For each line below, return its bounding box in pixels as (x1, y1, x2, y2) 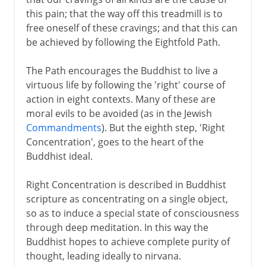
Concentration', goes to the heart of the (26, 135, 204, 148)
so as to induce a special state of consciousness (26, 206, 239, 220)
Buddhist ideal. (26, 149, 93, 163)
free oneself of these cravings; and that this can (26, 21, 237, 34)
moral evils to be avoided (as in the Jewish (26, 106, 212, 120)
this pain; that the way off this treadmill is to (26, 7, 223, 20)
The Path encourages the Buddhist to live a (26, 64, 218, 77)
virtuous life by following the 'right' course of (26, 78, 225, 91)
